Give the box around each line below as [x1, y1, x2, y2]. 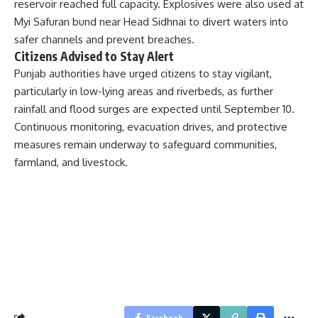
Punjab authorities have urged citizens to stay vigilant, [14, 66, 272, 80]
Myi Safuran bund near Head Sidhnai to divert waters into [14, 14, 288, 28]
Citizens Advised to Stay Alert [14, 48, 174, 64]
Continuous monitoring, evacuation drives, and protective [14, 119, 287, 133]
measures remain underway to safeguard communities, [14, 137, 277, 151]
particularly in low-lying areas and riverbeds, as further [14, 84, 273, 98]
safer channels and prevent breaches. [14, 32, 194, 46]
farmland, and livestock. [14, 155, 128, 169]
